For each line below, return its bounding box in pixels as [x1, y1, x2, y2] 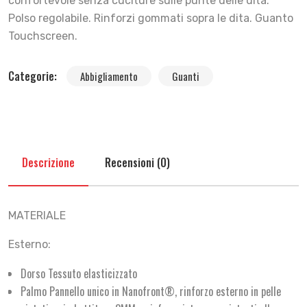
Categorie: [8, 68, 60, 84]
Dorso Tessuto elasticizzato [21, 265, 137, 282]
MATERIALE [8, 209, 66, 222]
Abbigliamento [80, 69, 138, 84]
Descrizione [22, 154, 75, 171]
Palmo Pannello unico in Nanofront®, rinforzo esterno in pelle [21, 283, 281, 299]
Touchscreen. [8, 29, 77, 42]
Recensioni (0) [105, 154, 170, 171]
